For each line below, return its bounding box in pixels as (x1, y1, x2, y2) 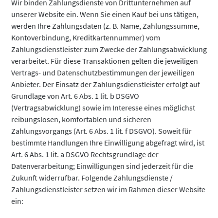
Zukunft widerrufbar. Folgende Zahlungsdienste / (11, 173, 173, 182)
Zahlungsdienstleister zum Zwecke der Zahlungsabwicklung (11, 44, 207, 54)
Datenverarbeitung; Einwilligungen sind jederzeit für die (11, 161, 193, 171)
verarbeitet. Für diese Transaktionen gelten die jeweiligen (11, 56, 198, 66)
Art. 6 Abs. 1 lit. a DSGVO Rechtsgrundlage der (11, 149, 159, 159)
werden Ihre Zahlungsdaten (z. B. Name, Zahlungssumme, (11, 21, 200, 31)
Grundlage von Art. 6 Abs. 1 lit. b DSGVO (11, 91, 139, 101)
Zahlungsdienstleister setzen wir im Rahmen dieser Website (11, 184, 205, 194)
